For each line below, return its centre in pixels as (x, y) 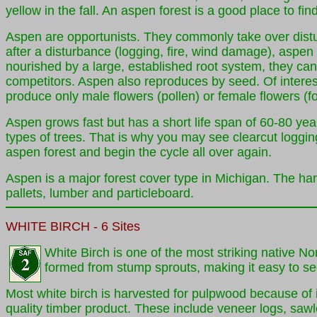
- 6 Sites (115, 226)
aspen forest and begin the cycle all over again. (139, 152)
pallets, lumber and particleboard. (100, 193)
